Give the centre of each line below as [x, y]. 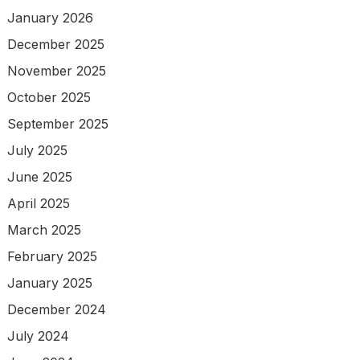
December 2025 [55, 44]
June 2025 [39, 176]
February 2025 [52, 256]
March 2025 [44, 229]
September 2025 [57, 123]
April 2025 [38, 203]
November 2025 [56, 70]
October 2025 [49, 97]
